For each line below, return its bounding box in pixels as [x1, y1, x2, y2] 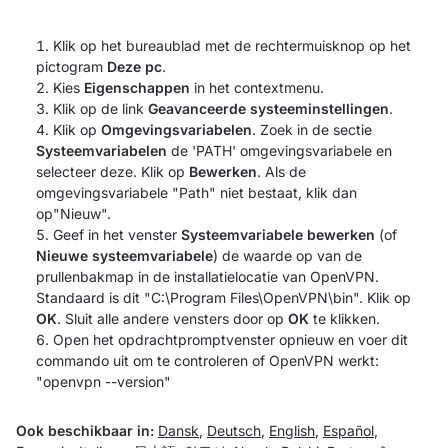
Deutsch [207, 421, 261, 439]
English [269, 421, 315, 439]
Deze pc [107, 57, 162, 75]
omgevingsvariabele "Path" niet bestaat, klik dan [36, 183, 357, 201]
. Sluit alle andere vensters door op [57, 309, 288, 327]
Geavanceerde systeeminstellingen [148, 99, 389, 117]
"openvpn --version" [36, 372, 171, 390]
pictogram [36, 57, 107, 75]
